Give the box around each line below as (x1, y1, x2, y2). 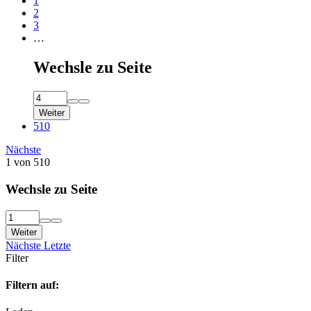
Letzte (44, 239, 71, 251)
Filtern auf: (6, 278, 59, 291)
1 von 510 (6, 156, 50, 169)
